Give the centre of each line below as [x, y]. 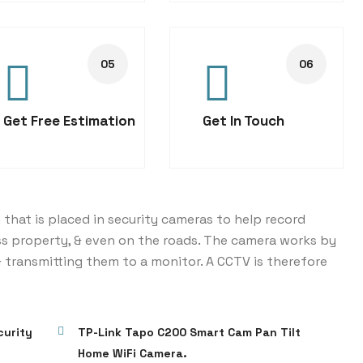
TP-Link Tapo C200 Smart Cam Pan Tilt [189, 332]
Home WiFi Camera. [132, 353]
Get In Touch [243, 121]
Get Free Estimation [69, 121]
